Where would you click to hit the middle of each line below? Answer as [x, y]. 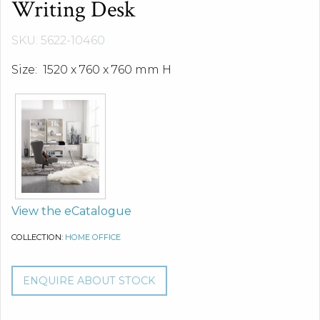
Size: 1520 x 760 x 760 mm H [91, 70]
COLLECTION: [38, 237]
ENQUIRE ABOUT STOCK [89, 281]
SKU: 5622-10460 [58, 40]
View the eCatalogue [71, 211]
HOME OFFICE [93, 237]
